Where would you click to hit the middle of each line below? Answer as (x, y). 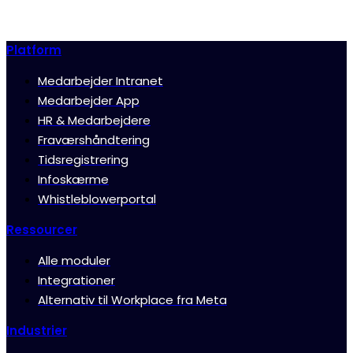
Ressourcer (42, 230)
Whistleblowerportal (97, 199)
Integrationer (76, 281)
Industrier (37, 331)
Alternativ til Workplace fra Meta (132, 300)
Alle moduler (74, 261)
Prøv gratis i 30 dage (61, 24)
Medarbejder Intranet (100, 81)
